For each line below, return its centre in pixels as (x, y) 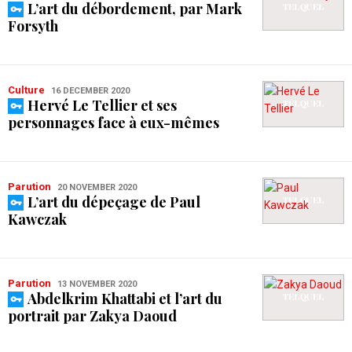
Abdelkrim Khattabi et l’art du (125, 299)
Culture (30, 90)
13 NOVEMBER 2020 (97, 284)
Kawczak (37, 219)
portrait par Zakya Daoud (92, 316)
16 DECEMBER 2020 (90, 91)
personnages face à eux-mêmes (114, 123)
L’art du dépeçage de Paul (114, 202)
